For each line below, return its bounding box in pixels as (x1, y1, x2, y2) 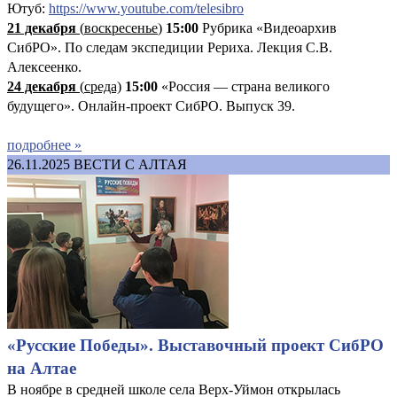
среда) (84, 78, 121, 94)
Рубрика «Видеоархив (202, 19, 337, 35)
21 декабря (7, 19, 76, 35)
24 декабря (7, 78, 76, 94)
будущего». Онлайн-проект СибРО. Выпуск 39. (7, 97, 299, 113)
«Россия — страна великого (158, 78, 330, 94)
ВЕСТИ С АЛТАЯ (74, 156, 187, 172)
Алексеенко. (7, 58, 82, 74)
